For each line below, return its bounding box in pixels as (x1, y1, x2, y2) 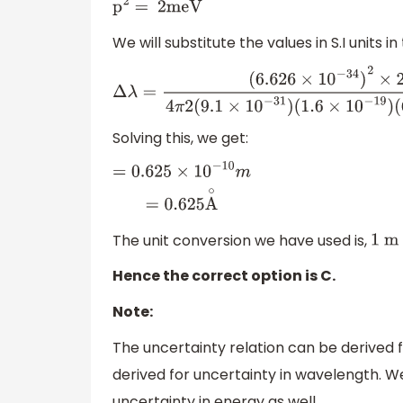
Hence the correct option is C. (112, 265, 336, 287)
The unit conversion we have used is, (112, 229, 371, 251)
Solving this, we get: (112, 127, 248, 148)
